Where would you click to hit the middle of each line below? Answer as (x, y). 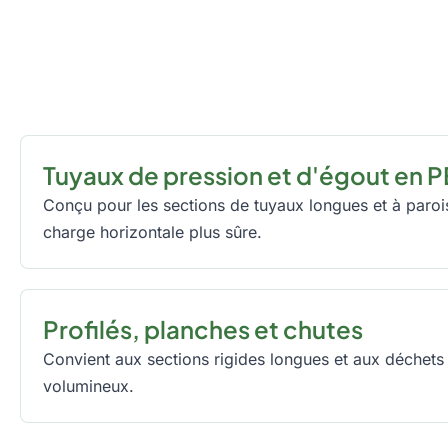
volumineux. (88, 385)
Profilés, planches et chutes (203, 328)
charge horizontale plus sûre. (152, 231)
